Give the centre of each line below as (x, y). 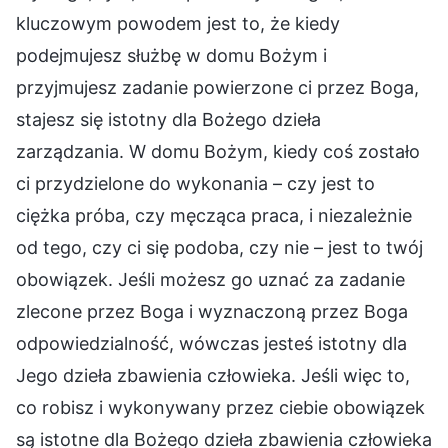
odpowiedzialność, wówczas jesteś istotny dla (211, 343)
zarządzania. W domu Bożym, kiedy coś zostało (218, 151)
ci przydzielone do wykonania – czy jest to (195, 183)
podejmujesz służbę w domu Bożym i (171, 55)
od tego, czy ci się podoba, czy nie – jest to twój (219, 247)
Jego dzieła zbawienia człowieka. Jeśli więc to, (213, 375)
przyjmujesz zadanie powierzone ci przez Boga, (217, 87)
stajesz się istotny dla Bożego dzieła (168, 119)
